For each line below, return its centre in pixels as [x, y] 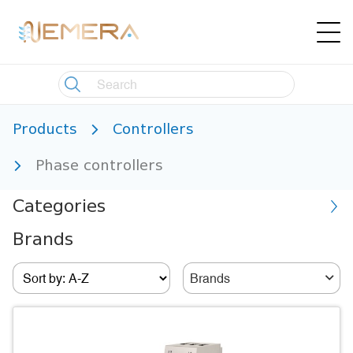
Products [45, 129]
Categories [59, 206]
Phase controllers [99, 165]
